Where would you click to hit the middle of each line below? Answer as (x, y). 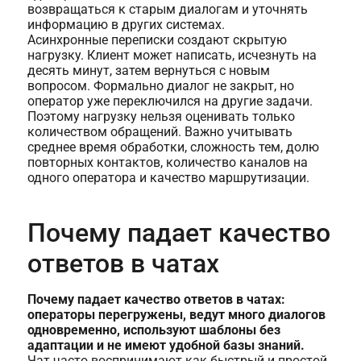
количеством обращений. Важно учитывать (160, 132)
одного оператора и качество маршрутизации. (168, 178)
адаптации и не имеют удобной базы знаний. (166, 346)
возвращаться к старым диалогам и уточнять (167, 10)
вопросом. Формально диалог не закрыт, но (160, 86)
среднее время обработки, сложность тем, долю (173, 147)
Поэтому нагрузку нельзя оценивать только (161, 117)
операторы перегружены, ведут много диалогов (176, 315)
